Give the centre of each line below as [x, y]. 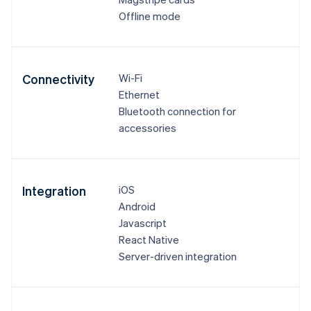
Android [137, 207]
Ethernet [139, 95]
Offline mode [149, 16]
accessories [147, 128]
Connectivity [58, 79]
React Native [149, 240]
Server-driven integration [177, 257]
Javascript [142, 223]
